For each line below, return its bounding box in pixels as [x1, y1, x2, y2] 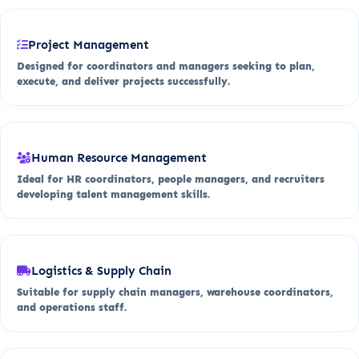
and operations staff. [17, 301, 127, 313]
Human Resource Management [31, 150, 207, 165]
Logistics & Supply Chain [31, 263, 171, 278]
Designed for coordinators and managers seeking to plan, [17, 59, 315, 72]
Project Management [28, 37, 149, 52]
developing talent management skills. [17, 188, 210, 200]
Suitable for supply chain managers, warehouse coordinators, [17, 285, 333, 298]
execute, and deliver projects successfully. [17, 75, 230, 87]
